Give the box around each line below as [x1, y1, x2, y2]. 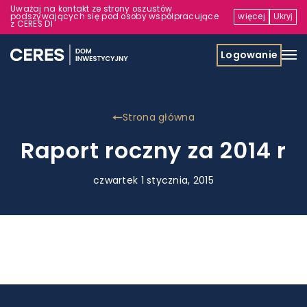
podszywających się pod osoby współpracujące [10, 10, 219, 22]
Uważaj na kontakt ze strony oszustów [10, 3, 173, 14]
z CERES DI [10, 18, 53, 29]
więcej [238, 10, 265, 22]
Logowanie [221, 47, 278, 62]
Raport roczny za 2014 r [20, 135, 287, 166]
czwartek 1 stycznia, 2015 [93, 173, 214, 187]
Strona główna [123, 110, 195, 124]
